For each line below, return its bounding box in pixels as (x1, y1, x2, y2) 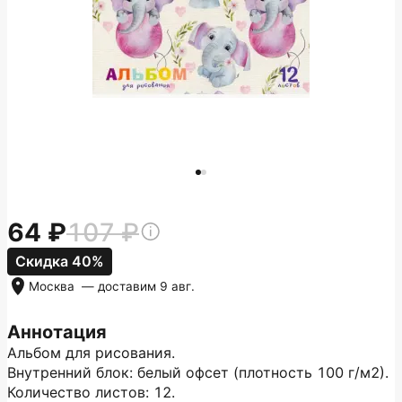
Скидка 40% (15, 252, 104, 270)
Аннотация (7, 321, 107, 343)
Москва (29, 279, 78, 293)
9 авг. (160, 279, 195, 293)
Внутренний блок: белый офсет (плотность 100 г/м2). (7, 363, 389, 381)
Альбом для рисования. (7, 344, 175, 362)
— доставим (78, 279, 160, 293)
